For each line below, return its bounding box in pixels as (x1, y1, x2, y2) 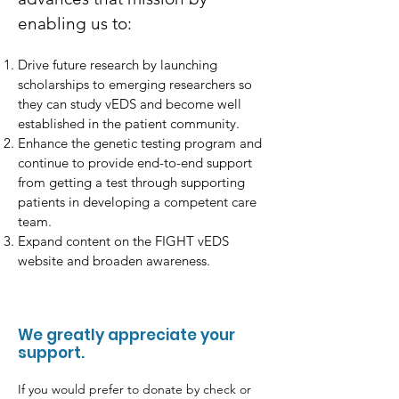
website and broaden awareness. (18, 252, 210, 269)
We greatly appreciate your (18, 324, 235, 346)
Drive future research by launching (18, 56, 217, 73)
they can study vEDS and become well (18, 95, 241, 112)
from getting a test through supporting (18, 174, 245, 191)
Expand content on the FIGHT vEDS (18, 232, 229, 249)
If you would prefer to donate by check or (18, 381, 251, 397)
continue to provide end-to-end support (18, 154, 252, 171)
